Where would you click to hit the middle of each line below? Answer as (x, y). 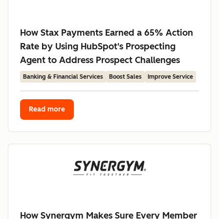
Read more (47, 109)
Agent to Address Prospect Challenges (100, 60)
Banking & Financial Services (63, 77)
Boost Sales (125, 77)
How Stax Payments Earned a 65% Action (107, 33)
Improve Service (170, 77)
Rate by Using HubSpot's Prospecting (98, 46)
